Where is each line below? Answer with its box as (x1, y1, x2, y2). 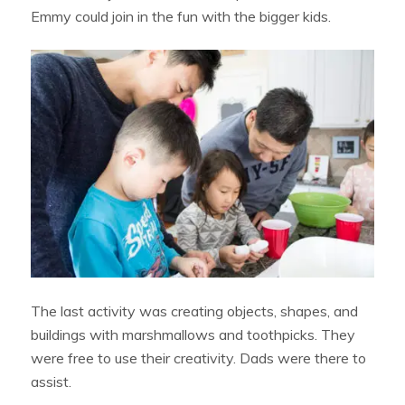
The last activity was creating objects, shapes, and (31, 302, 359, 321)
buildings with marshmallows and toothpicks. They (31, 325, 356, 344)
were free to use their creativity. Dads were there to (31, 349, 367, 368)
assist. (31, 372, 72, 391)
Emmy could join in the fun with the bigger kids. (31, 6, 335, 25)
